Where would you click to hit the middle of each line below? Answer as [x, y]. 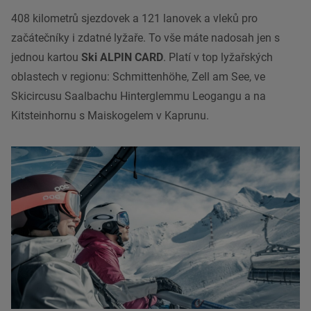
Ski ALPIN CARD [122, 58]
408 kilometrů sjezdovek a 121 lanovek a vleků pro [134, 19]
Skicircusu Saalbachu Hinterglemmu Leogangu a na [138, 96]
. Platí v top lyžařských [218, 58]
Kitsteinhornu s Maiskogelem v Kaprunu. [110, 116]
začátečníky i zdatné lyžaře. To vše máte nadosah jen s [145, 38]
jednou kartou [46, 58]
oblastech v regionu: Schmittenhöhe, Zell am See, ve [138, 77]
